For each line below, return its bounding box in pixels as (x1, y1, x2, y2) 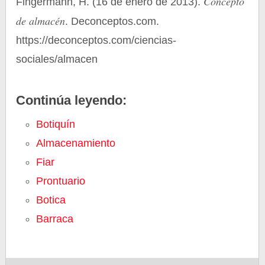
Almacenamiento (36, 137, 116, 149)
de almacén (16, 14, 66, 28)
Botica (36, 194, 66, 206)
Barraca (36, 213, 74, 225)
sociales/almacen (16, 53, 98, 65)
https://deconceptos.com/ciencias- (16, 34, 177, 46)
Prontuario (36, 175, 86, 187)
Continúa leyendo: (16, 93, 127, 108)
